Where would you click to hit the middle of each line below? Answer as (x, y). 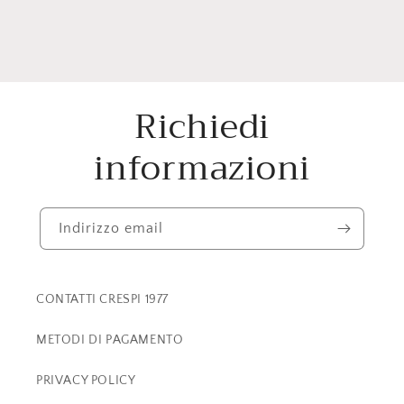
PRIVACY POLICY (86, 381)
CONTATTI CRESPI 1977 (102, 299)
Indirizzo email (111, 228)
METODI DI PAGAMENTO (110, 340)
